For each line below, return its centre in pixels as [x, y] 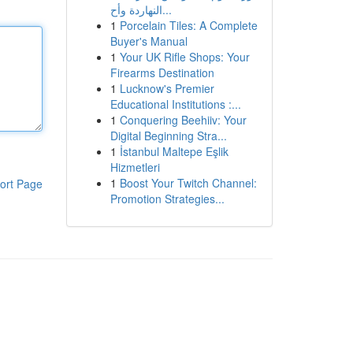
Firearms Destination [162, 72]
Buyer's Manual [149, 41]
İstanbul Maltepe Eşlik [174, 151]
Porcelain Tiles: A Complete [188, 25]
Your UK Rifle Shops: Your [184, 57]
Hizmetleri [135, 167]
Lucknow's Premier [167, 88]
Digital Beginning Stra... [168, 136]
